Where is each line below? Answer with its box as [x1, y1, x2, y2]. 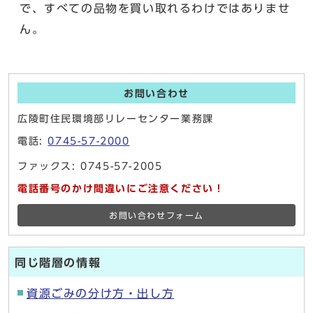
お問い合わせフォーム [109, 211, 204, 219]
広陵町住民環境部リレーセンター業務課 [17, 113, 214, 124]
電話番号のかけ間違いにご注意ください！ [17, 183, 225, 194]
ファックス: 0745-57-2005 [17, 161, 163, 171]
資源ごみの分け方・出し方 [27, 287, 175, 299]
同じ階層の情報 [15, 256, 101, 268]
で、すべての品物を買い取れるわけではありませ [20, 2, 291, 14]
